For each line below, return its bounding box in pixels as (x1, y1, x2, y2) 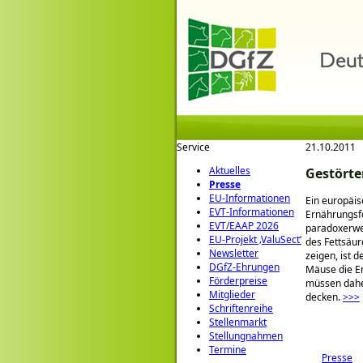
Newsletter (209, 246, 258, 260)
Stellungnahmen (209, 329, 283, 343)
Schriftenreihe (209, 301, 273, 315)
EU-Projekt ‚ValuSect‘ (209, 233, 301, 246)
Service (177, 140, 210, 154)
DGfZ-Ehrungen (209, 260, 280, 274)
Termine (209, 343, 246, 357)
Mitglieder (209, 288, 255, 301)
